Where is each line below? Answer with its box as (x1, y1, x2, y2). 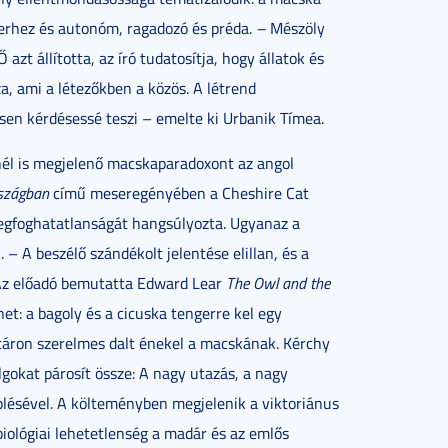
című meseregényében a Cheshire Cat (49, 182, 309, 204)
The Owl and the (226, 272, 330, 294)
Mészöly (266, 17, 325, 39)
